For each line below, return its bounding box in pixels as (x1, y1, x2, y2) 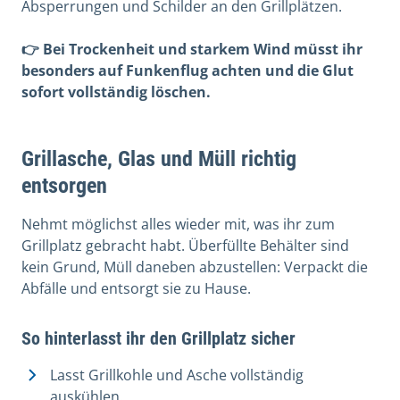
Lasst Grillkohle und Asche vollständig (50, 364, 304, 385)
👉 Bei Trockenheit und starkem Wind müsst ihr (21, 38, 362, 59)
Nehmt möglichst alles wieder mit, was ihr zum (21, 213, 335, 234)
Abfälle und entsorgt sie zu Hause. (21, 278, 251, 298)
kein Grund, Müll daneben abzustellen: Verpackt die (21, 256, 368, 277)
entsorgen (21, 172, 107, 198)
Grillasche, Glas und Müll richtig (21, 146, 296, 171)
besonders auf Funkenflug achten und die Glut (21, 60, 354, 80)
